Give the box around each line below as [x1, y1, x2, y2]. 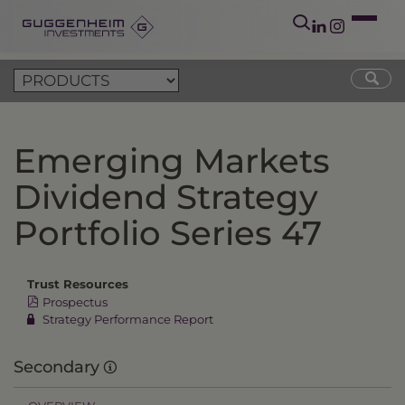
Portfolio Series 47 [14, 212, 322, 253]
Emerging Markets [14, 140, 330, 181]
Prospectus [42, 294, 108, 309]
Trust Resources [27, 277, 128, 291]
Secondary [14, 357, 104, 378]
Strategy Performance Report [42, 312, 213, 327]
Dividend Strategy [14, 176, 318, 217]
